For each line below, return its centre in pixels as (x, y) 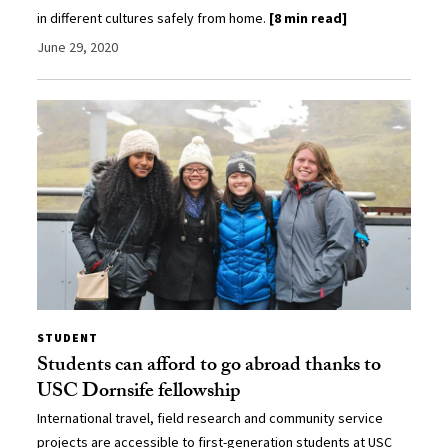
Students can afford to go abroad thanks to (209, 366)
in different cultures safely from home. (153, 17)
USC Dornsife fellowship (139, 392)
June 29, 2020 (78, 46)
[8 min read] (308, 17)
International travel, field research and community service (210, 417)
